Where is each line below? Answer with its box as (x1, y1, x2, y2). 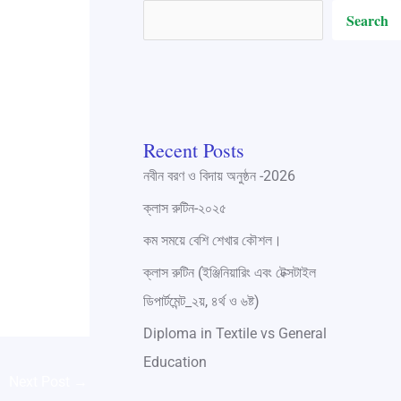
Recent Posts (142, 136, 244, 163)
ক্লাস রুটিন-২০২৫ (142, 199, 226, 217)
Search (346, 9, 388, 30)
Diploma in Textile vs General (142, 324, 327, 342)
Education (142, 353, 207, 371)
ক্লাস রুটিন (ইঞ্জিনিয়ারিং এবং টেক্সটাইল (142, 263, 316, 281)
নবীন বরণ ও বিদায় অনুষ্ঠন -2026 (142, 166, 295, 184)
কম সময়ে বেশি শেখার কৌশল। (142, 231, 282, 249)
